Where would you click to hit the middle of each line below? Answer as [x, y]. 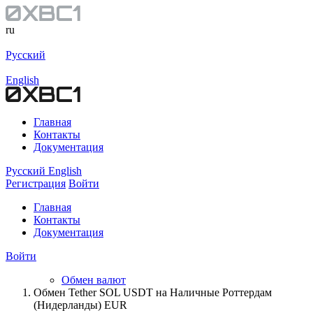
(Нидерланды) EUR [80, 305]
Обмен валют [94, 280]
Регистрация [36, 183]
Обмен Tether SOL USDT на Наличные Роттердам [153, 292]
